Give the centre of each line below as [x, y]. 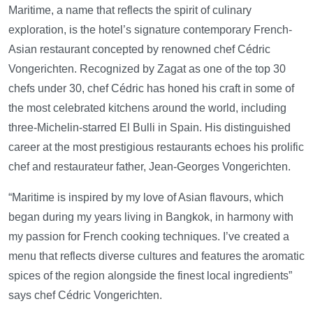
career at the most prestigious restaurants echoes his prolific [156, 147]
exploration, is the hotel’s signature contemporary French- [150, 30]
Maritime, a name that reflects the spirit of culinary [130, 10]
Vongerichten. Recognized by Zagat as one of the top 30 [147, 69]
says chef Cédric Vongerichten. [85, 295]
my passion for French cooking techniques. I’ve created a [149, 236]
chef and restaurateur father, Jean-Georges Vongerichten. [150, 167]
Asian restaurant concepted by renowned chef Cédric [139, 49]
